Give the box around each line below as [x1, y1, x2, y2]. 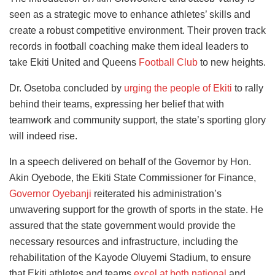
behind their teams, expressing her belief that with [9, 98, 224, 109]
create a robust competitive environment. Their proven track [9, 25, 266, 36]
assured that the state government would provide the [9, 220, 236, 231]
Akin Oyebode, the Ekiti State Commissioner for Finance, [9, 172, 256, 183]
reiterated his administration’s [91, 188, 222, 199]
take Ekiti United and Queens [9, 56, 139, 68]
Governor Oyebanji [9, 188, 91, 199]
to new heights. [198, 56, 266, 68]
